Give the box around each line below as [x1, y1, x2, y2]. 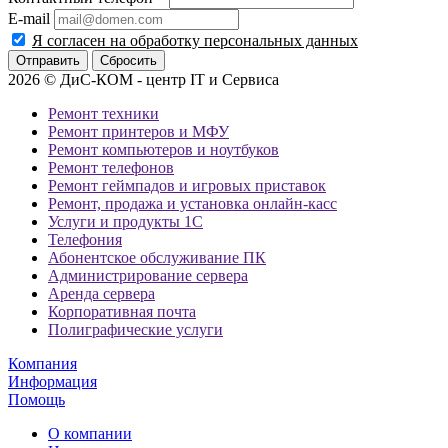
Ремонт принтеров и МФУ [48, 122, 229, 140]
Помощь [8, 390, 65, 408]
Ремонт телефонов [48, 158, 174, 176]
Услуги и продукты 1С [48, 212, 203, 230]
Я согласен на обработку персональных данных [32, 31, 358, 49]
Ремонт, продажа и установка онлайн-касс [48, 194, 337, 212]
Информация [8, 372, 97, 390]
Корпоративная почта [48, 302, 196, 320]
